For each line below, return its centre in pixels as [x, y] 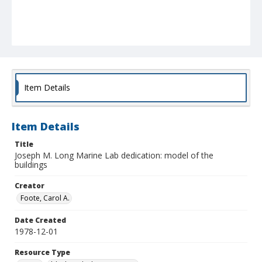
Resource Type [42, 253]
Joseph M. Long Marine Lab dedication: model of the [114, 156]
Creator [30, 186]
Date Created [40, 220]
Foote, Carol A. [45, 198]
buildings [31, 165]
